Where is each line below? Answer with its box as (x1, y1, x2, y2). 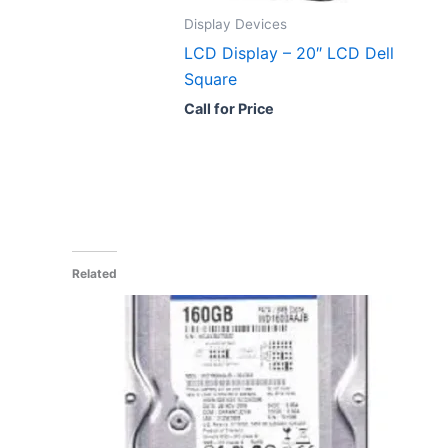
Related (72, 265, 117, 281)
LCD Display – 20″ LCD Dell (184, 43, 394, 64)
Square (184, 69, 237, 90)
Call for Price (184, 100, 274, 118)
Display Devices (184, 16, 287, 33)
